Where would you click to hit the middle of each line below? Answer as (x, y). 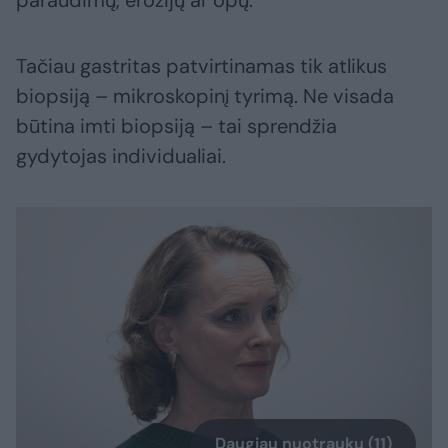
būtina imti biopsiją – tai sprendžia (176, 126)
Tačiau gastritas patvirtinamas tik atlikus (201, 66)
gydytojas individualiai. (121, 156)
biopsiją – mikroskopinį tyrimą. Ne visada (205, 96)
